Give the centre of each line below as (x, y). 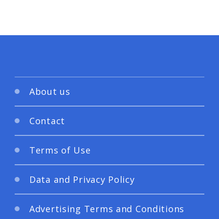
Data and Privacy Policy (82, 179)
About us (50, 91)
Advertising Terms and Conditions (107, 208)
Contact (47, 120)
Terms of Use (60, 150)
